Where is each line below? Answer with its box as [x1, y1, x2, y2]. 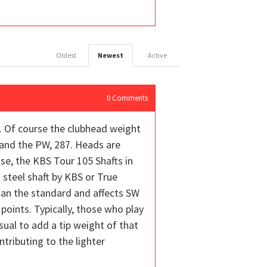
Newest [98, 50, 123, 60]
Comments [110, 92, 148, 103]
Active [148, 50, 167, 60]
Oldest [56, 50, 76, 60]
